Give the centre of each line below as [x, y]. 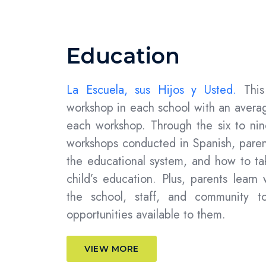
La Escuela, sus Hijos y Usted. [155, 90]
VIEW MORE [112, 249]
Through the [184, 126]
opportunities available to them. [146, 215]
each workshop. [109, 126]
